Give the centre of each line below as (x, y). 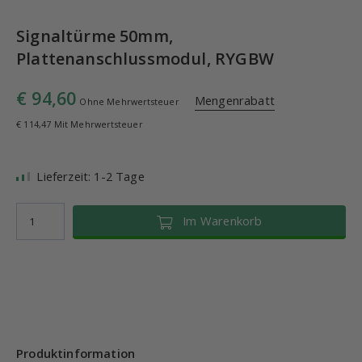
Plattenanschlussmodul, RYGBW (145, 59)
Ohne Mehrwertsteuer (129, 102)
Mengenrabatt (234, 100)
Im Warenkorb (217, 221)
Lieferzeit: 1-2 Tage (90, 176)
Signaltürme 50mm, (95, 36)
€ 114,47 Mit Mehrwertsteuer (80, 124)
